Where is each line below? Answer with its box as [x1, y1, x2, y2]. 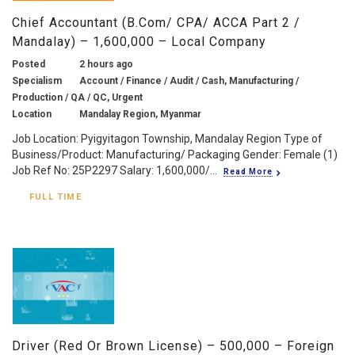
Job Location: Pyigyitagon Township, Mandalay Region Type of [12, 132, 323, 145]
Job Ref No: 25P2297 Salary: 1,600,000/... [12, 163, 217, 177]
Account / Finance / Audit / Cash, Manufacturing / [79, 74, 299, 86]
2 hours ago [79, 58, 133, 70]
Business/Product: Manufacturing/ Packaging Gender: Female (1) [12, 147, 338, 161]
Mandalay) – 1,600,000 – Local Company [12, 33, 266, 49]
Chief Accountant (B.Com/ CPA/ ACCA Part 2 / [12, 14, 300, 30]
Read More [223, 166, 273, 176]
